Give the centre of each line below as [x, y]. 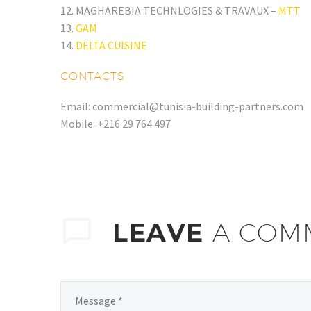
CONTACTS [93, 76]
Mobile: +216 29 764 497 [116, 123]
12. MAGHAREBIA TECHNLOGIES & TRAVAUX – [169, 10]
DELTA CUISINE [111, 45]
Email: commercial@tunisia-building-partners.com [182, 106]
